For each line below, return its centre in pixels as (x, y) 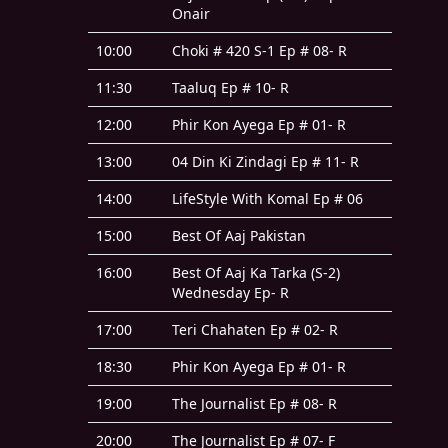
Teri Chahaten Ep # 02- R (255, 330)
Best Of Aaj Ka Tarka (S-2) (256, 273)
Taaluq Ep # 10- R (230, 88)
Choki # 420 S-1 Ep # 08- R (259, 51)
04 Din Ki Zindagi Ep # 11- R (265, 162)
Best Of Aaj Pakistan (239, 236)
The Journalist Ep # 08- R (254, 404)
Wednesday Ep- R (230, 293)
